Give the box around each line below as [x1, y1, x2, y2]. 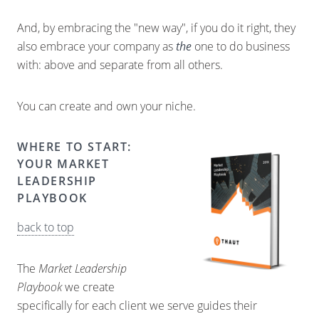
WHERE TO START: [17, 139, 132, 155]
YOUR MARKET [17, 156, 110, 172]
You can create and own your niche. [17, 98, 196, 114]
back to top [17, 219, 74, 235]
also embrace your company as [17, 38, 176, 54]
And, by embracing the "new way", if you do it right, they [17, 20, 296, 36]
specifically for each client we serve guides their [17, 298, 257, 313]
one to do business [192, 38, 290, 54]
